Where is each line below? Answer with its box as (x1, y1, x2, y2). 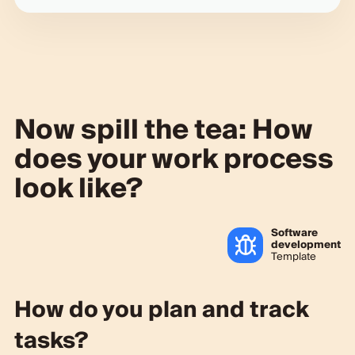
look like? (13, 165, 143, 212)
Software (271, 223, 319, 242)
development (271, 235, 342, 254)
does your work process (13, 136, 334, 183)
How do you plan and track (13, 290, 309, 330)
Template (271, 247, 317, 265)
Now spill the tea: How (13, 106, 313, 154)
